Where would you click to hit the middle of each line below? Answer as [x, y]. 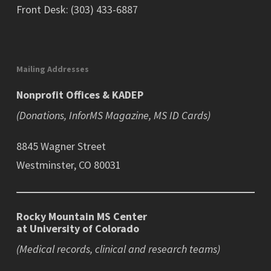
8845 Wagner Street [61, 146]
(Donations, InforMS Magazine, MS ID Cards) [113, 115]
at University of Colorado [77, 228]
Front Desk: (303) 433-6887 [77, 9]
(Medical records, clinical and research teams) [118, 249]
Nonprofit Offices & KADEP [80, 95]
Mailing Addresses [52, 69]
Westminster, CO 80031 [68, 165]
